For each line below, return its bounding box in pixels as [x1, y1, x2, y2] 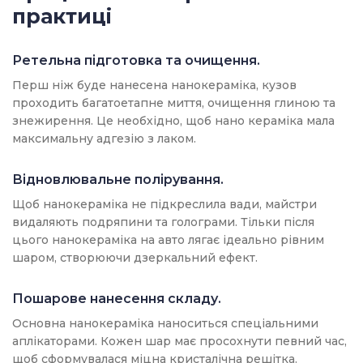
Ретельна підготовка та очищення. [12, 53, 260, 69]
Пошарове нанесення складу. [12, 291, 221, 307]
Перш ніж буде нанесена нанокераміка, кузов [12, 78, 297, 93]
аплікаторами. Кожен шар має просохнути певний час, [12, 334, 347, 349]
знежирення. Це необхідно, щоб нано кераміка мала [12, 113, 335, 129]
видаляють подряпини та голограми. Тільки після [12, 215, 314, 230]
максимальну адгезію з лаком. [12, 131, 196, 147]
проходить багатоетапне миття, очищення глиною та [12, 96, 335, 111]
